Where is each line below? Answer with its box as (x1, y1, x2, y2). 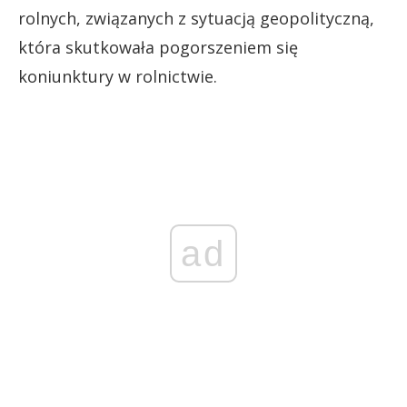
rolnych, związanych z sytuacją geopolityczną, (18, 6, 374, 29)
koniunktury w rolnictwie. (18, 65, 217, 87)
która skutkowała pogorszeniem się (18, 35, 298, 58)
